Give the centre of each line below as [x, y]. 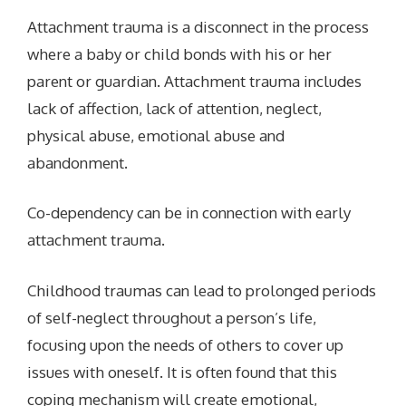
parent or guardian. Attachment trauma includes [195, 81]
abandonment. [78, 162]
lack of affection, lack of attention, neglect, [175, 108]
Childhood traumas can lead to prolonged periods [202, 290]
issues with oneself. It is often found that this [183, 372]
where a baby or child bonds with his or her [180, 53]
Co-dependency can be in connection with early [189, 213]
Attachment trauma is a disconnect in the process [198, 26]
